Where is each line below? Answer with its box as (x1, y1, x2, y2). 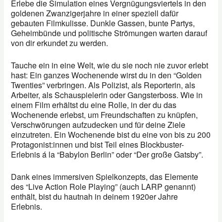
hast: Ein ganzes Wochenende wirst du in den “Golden (11, 69, 202, 81)
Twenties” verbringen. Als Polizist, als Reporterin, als (11, 79, 196, 91)
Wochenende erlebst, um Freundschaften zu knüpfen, (11, 109, 198, 121)
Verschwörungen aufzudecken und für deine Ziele (11, 119, 186, 131)
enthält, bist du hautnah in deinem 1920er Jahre (11, 191, 178, 203)
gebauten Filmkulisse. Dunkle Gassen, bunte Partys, (11, 17, 195, 29)
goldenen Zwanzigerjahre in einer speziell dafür (11, 7, 179, 19)
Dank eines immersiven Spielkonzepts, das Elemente (11, 171, 199, 183)
